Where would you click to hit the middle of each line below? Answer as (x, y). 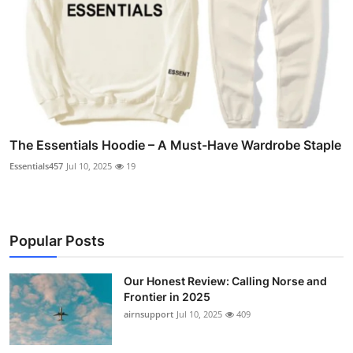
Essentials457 (36, 165)
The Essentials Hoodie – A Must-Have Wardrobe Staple (175, 145)
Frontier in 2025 (167, 296)
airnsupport (149, 314)
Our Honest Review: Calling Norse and (225, 281)
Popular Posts (57, 240)
